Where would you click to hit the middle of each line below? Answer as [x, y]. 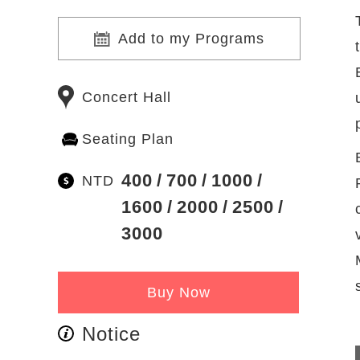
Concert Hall [127, 97]
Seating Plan [128, 139]
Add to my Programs [191, 38]
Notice [111, 333]
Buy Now [178, 292]
